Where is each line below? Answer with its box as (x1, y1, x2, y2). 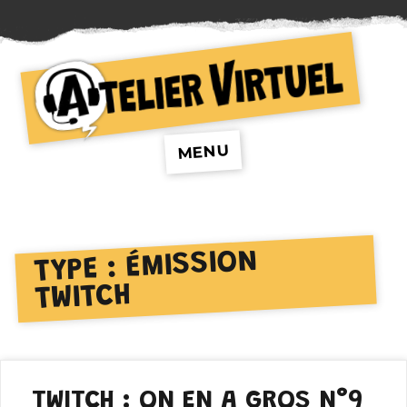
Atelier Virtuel (31, 137, 187, 163)
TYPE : (34, 253, 127, 290)
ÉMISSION (124, 246, 259, 285)
